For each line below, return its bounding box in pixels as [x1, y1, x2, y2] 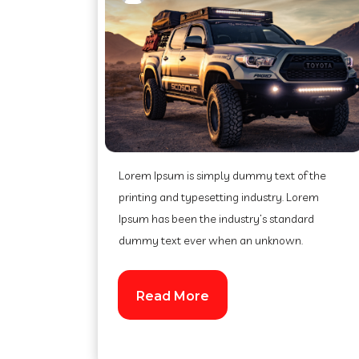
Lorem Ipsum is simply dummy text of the [119, 168, 326, 183]
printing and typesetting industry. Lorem [119, 190, 319, 204]
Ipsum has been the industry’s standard [119, 212, 314, 226]
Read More [136, 288, 209, 304]
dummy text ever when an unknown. [119, 233, 303, 248]
